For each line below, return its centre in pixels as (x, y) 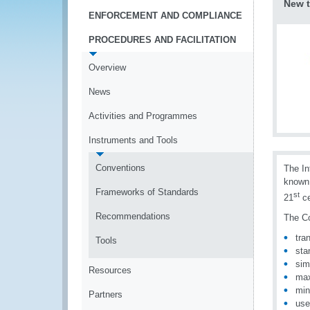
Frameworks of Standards (147, 192)
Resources (110, 270)
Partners (106, 294)
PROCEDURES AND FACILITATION (162, 40)
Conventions (120, 168)
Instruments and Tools (133, 140)
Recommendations (133, 216)
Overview (107, 67)
